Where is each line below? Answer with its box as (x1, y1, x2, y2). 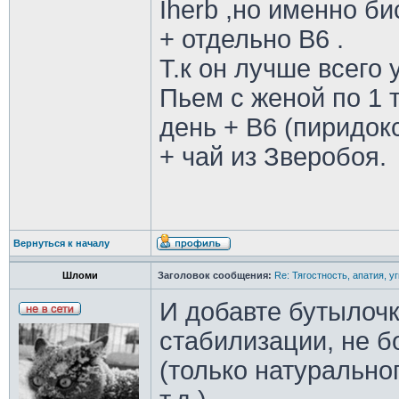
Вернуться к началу (12, 238, 110, 248)
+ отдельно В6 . (159, 25, 344, 53)
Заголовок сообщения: (157, 270, 272, 281)
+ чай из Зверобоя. (159, 142, 387, 171)
